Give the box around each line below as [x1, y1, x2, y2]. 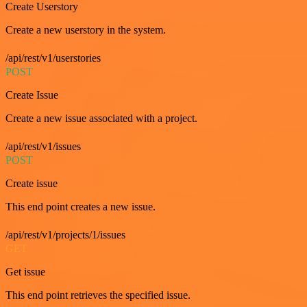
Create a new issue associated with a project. [5, 112, 197, 124]
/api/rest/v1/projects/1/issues [5, 228, 125, 241]
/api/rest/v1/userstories [5, 51, 101, 64]
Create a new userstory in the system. [5, 23, 166, 36]
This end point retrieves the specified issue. [5, 288, 191, 301]
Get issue [5, 265, 45, 278]
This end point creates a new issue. [5, 200, 156, 212]
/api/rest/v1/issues [5, 140, 81, 152]
